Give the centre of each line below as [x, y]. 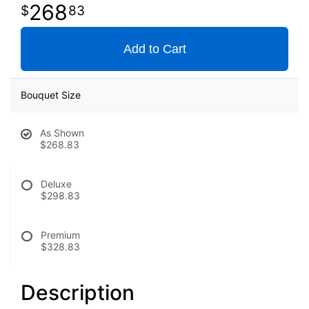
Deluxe [56, 184]
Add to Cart [154, 49]
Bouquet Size [51, 95]
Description [78, 293]
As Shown [62, 133]
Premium [60, 235]
